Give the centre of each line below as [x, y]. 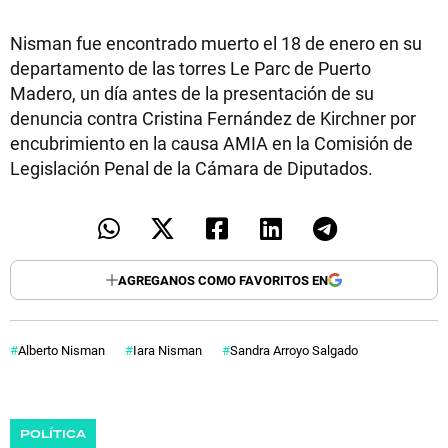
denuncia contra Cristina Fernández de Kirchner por [213, 118]
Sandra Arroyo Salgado [294, 350]
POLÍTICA [53, 435]
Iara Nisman [167, 350]
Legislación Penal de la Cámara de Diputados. [193, 168]
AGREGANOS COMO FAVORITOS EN [223, 279]
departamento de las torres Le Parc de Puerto [190, 68]
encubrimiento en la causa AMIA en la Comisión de [211, 143]
